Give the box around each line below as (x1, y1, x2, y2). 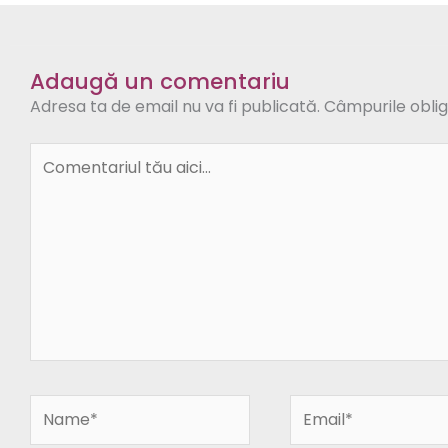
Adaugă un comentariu (30, 65, 290, 97)
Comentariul (29, 141, 127, 165)
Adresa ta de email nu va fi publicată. (30, 94, 320, 118)
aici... (29, 189, 64, 213)
